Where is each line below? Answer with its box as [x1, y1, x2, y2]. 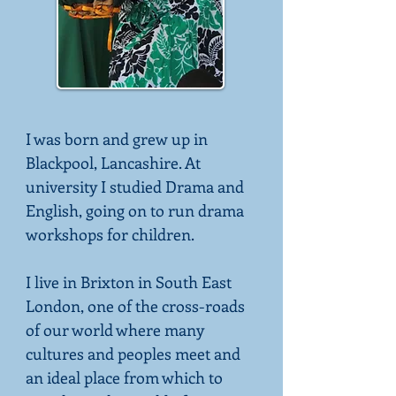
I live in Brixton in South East [26, 271, 232, 293]
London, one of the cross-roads [26, 295, 245, 316]
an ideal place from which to [26, 367, 223, 388]
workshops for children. [26, 224, 194, 245]
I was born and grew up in [26, 128, 208, 149]
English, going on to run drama [26, 200, 244, 221]
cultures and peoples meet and [26, 343, 240, 364]
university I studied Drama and [26, 176, 244, 197]
